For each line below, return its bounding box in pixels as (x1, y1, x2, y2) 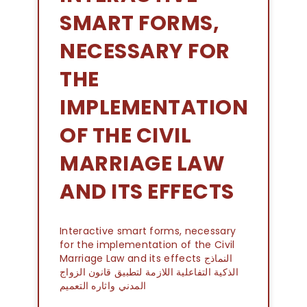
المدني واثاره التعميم (60, 279, 147, 293)
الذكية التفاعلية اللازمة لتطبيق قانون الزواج (60, 265, 238, 279)
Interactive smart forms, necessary (60, 224, 236, 238)
